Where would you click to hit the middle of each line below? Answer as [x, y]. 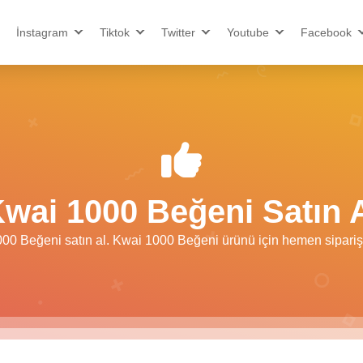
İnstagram [42, 32]
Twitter [178, 32]
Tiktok [115, 32]
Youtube [248, 32]
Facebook [326, 32]
